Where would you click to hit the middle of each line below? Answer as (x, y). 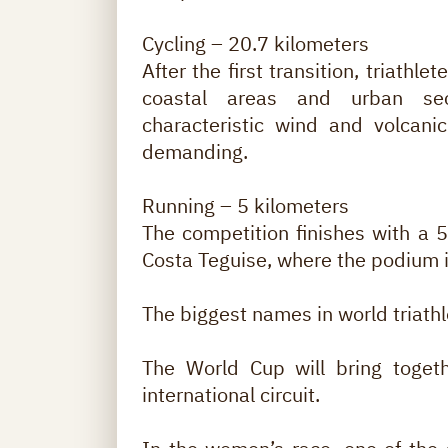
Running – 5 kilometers (245, 206)
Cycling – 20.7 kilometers (255, 44)
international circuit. (231, 395)
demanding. (195, 152)
